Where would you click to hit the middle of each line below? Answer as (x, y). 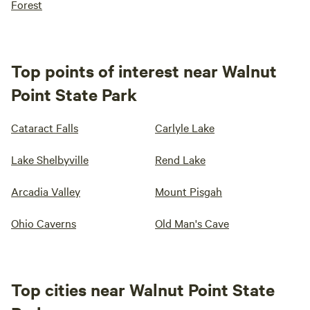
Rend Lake (180, 159)
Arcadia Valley (46, 191)
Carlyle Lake (185, 127)
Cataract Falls (45, 127)
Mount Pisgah (189, 191)
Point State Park (74, 94)
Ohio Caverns (44, 223)
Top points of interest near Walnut (144, 71)
